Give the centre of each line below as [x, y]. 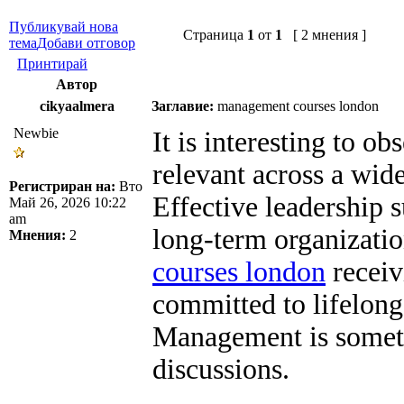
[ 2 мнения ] [324, 34]
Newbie [36, 133]
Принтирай [52, 63]
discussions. [221, 369]
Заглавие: [183, 106]
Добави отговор [86, 42]
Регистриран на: [62, 186]
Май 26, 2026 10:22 [68, 202]
